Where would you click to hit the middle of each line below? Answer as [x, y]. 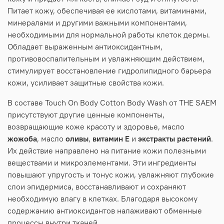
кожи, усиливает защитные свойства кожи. [86, 83]
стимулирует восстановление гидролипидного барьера [109, 71]
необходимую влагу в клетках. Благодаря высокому [102, 199]
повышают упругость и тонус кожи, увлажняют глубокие [111, 175]
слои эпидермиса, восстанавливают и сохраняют [97, 187]
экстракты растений [174, 139]
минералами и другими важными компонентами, [97, 23]
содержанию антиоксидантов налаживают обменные [105, 211]
